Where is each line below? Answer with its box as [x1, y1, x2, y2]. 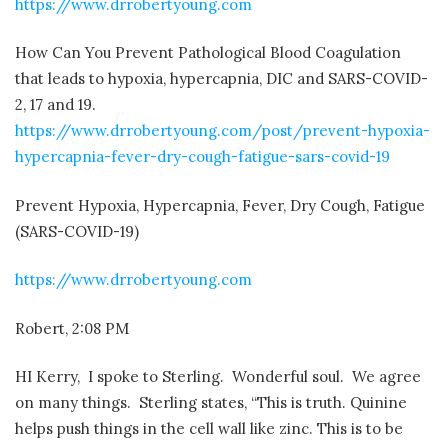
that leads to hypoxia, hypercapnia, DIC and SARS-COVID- [15, 69, 428, 89]
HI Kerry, [15, 367, 80, 387]
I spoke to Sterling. [88, 367, 224, 387]
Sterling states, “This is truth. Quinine [139, 393, 407, 413]
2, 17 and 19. [15, 95, 96, 115]
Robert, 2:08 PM [15, 318, 129, 338]
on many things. [15, 393, 131, 413]
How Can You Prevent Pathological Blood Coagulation [15, 43, 401, 63]
